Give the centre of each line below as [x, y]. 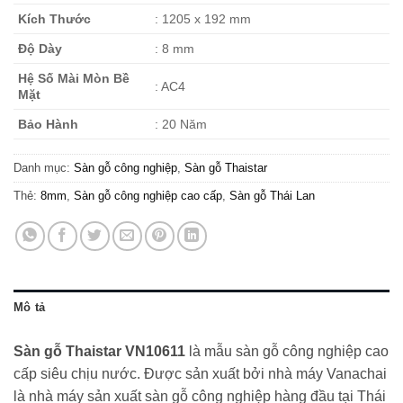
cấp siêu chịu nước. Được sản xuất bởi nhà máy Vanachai [200, 374]
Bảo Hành [48, 125]
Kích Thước [54, 19]
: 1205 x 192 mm [203, 19]
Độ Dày [40, 49]
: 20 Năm [181, 125]
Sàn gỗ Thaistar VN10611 [99, 352]
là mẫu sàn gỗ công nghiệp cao [287, 352]
